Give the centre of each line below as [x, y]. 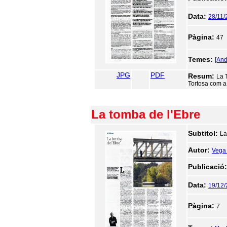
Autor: [200, 150]
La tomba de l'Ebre [146, 114]
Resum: [202, 76]
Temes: [201, 59]
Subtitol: [204, 133]
